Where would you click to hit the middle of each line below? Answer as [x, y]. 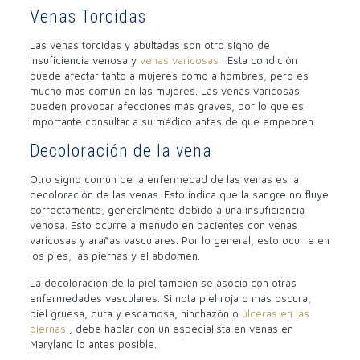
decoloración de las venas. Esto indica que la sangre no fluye [179, 194]
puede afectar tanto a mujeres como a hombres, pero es [169, 75]
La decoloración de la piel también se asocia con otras [163, 282]
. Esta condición [259, 60]
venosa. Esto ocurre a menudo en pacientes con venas [163, 225]
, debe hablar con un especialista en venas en [181, 328]
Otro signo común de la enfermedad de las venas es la [164, 179]
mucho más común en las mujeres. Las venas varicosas [164, 90]
